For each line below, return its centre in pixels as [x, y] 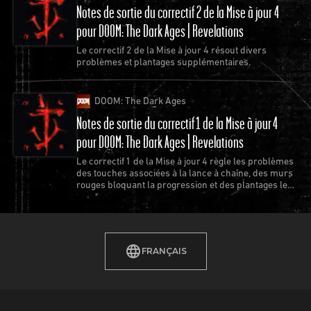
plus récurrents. [111, 197]
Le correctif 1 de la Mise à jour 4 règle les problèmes [185, 161]
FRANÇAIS [164, 251]
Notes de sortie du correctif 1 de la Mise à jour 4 [177, 123]
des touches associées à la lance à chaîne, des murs [185, 173]
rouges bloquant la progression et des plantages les [184, 185]
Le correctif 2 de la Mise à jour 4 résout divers [171, 50]
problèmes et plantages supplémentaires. [163, 61]
